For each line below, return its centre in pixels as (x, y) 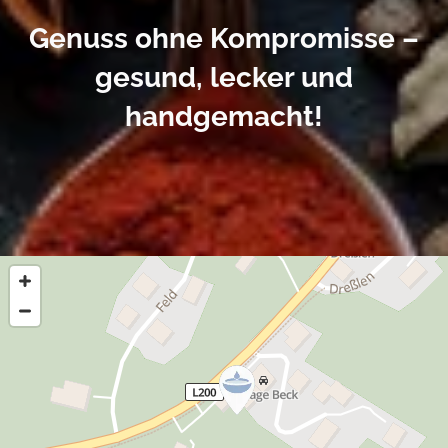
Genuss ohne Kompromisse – (224, 39)
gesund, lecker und (224, 78)
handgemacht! (224, 117)
